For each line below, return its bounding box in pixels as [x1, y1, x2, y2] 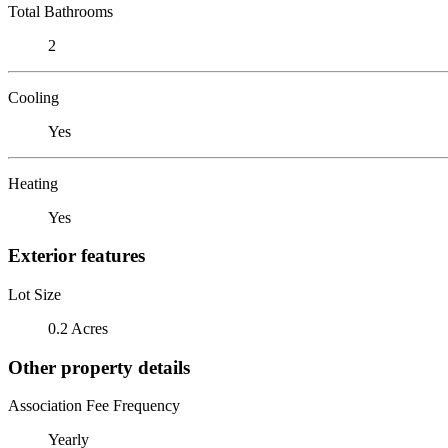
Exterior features [8, 245, 145, 267]
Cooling [8, 88, 59, 106]
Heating [8, 174, 58, 192]
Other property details [8, 356, 190, 378]
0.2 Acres [48, 319, 108, 337]
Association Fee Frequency [8, 397, 180, 415]
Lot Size [8, 285, 61, 303]
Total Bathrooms [8, 2, 113, 20]
